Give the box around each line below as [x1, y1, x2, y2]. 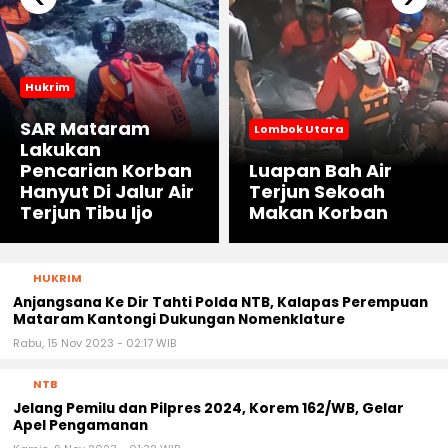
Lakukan [20, 137, 101, 163]
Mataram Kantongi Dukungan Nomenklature [13, 310, 345, 330]
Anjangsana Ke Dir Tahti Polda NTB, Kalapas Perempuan [13, 293, 428, 313]
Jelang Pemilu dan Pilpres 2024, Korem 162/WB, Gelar [13, 399, 404, 419]
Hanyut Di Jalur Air [20, 179, 194, 205]
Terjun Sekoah [249, 179, 385, 205]
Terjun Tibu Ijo [20, 200, 153, 226]
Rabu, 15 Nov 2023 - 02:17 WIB [13, 335, 176, 352]
